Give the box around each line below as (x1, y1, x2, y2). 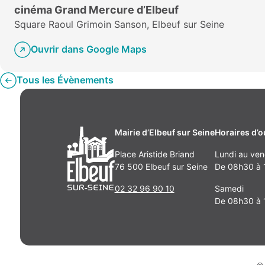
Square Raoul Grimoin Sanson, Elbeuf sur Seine (14, 19, 224, 30)
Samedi (214, 184, 244, 193)
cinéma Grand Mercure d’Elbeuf (14, 4, 179, 16)
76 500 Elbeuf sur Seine (114, 162, 208, 172)
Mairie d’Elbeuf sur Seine (114, 128, 215, 137)
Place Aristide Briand (114, 150, 195, 159)
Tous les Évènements (17, 75, 114, 86)
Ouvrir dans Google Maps (31, 44, 147, 55)
